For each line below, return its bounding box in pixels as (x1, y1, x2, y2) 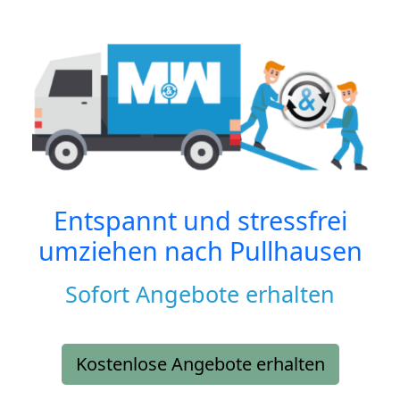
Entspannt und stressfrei (53, 203, 347, 238)
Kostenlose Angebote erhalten (75, 352, 325, 377)
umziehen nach (37, 233, 229, 269)
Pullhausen (229, 233, 362, 269)
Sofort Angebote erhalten (65, 279, 335, 310)
